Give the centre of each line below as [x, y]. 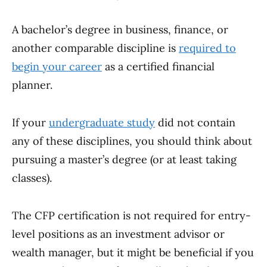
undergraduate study [102, 122]
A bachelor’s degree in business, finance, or [120, 30]
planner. [32, 85]
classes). [32, 178]
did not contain [195, 122]
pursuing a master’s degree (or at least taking [124, 159]
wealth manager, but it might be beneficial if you [133, 252]
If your [30, 122]
